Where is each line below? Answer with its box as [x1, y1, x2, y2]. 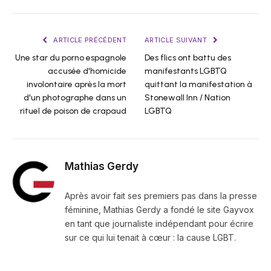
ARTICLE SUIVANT [145, 35, 209, 44]
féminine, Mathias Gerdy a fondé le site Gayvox [65, 204, 254, 215]
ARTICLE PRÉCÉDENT [51, 35, 126, 44]
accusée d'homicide [48, 65, 126, 76]
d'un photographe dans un [24, 92, 126, 103]
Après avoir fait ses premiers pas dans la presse [65, 190, 257, 201]
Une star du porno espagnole [15, 52, 126, 63]
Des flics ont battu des [145, 52, 231, 63]
